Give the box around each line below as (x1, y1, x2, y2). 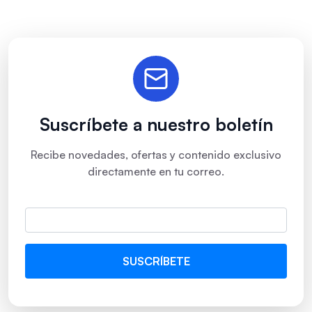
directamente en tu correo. (88, 164, 224, 178)
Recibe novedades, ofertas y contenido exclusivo (31, 147, 281, 162)
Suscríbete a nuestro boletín (39, 113, 273, 135)
